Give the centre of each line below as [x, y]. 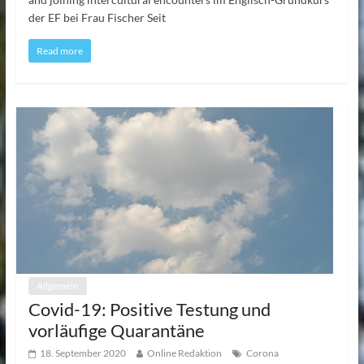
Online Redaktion [184, 353]
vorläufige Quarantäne [116, 330]
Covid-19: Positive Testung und [149, 309]
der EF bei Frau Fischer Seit [97, 17]
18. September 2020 [82, 353]
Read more [59, 50]
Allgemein [57, 285]
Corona [262, 353]
